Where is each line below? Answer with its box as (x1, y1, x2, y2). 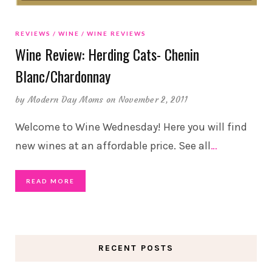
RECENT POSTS (98, 243, 174, 254)
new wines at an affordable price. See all (15, 139, 211, 153)
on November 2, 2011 (106, 94, 188, 106)
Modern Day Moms (27, 94, 104, 106)
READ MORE (26, 177, 75, 185)
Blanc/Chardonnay (15, 65, 110, 87)
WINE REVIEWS (87, 30, 146, 38)
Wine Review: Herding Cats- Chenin (15, 43, 199, 66)
